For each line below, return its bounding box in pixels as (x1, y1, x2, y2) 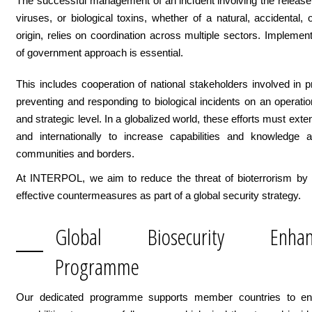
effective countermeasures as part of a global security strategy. (16, 189, 301, 201)
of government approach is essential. (16, 47, 183, 58)
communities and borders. (16, 148, 134, 159)
